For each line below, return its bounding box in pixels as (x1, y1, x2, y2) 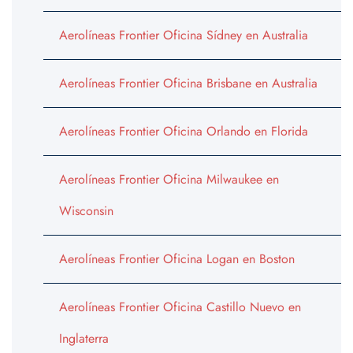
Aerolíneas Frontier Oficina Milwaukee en (59, 170, 279, 189)
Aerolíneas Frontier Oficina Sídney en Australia (59, 26, 308, 45)
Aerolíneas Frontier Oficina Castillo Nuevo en (59, 298, 301, 317)
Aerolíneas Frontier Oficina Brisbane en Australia (59, 74, 318, 93)
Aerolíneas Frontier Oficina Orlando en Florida (59, 122, 308, 141)
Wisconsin (59, 202, 113, 221)
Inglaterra (59, 329, 109, 348)
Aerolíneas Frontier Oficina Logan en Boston (59, 250, 295, 269)
